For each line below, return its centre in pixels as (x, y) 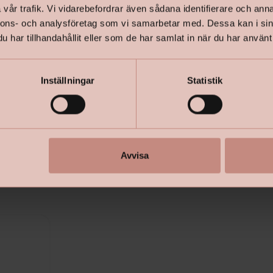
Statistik (205, 80)
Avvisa (134, 155)
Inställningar (68, 80)
